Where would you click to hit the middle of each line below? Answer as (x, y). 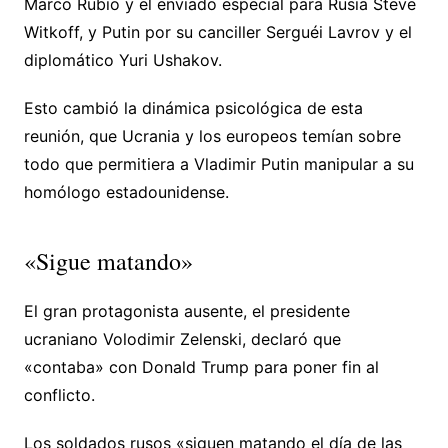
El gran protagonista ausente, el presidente (186, 310)
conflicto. (59, 394)
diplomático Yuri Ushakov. (122, 59)
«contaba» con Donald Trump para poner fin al (201, 366)
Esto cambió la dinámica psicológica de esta (193, 107)
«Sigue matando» (108, 260)
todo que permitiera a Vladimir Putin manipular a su (218, 163)
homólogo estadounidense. (126, 191)
